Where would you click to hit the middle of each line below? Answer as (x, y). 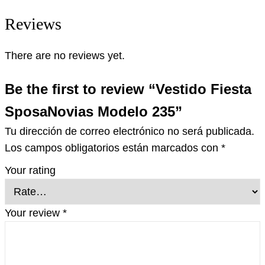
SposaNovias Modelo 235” (93, 112)
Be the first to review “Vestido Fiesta (128, 89)
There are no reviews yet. (65, 56)
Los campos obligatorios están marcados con (113, 148)
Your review (34, 213)
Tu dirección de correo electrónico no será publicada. (130, 132)
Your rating (30, 171)
